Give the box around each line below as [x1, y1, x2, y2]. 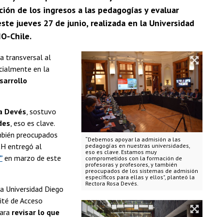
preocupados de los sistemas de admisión [85, 167, 198, 174]
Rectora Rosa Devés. [85, 179, 139, 187]
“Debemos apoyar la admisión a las [85, 135, 181, 143]
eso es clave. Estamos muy [85, 148, 157, 155]
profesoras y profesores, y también [85, 160, 177, 168]
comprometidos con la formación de [85, 154, 182, 162]
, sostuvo [26, 106, 56, 116]
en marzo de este [4, 153, 61, 163]
